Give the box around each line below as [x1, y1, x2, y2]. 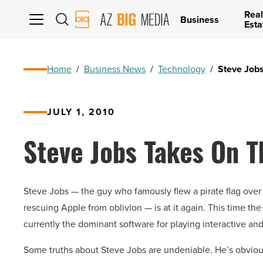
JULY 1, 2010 [47, 105, 115, 119]
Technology [158, 62, 205, 75]
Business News [84, 62, 146, 75]
